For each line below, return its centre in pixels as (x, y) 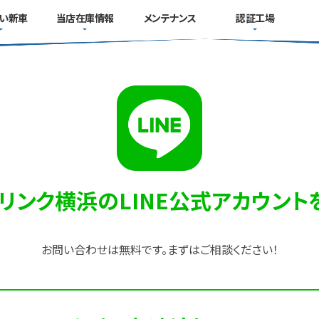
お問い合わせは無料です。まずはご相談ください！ (159, 249)
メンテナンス (170, 18)
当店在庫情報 (85, 18)
